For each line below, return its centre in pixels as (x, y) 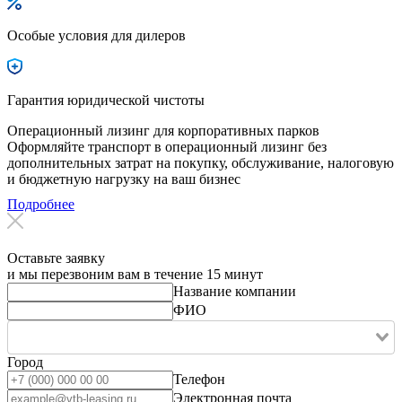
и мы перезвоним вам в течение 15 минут (135, 274)
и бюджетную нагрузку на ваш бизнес (124, 179)
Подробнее (41, 204)
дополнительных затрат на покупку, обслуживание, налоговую (201, 162)
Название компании (235, 291)
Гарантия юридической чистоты (106, 100)
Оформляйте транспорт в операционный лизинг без (167, 146)
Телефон (199, 379)
